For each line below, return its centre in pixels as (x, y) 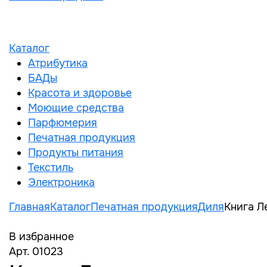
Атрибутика (58, 63)
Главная (30, 207)
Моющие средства (76, 108)
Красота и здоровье (80, 93)
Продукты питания (76, 153)
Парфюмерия (63, 123)
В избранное (41, 237)
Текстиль (51, 167)
